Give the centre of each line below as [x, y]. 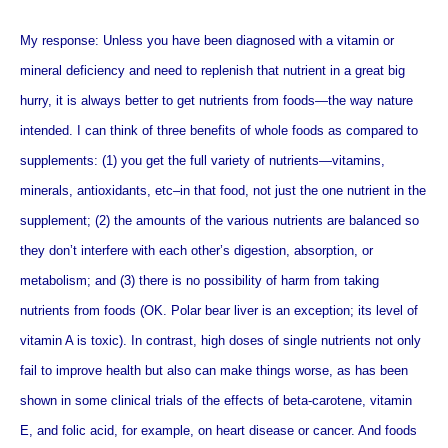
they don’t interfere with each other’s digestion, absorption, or [196, 250]
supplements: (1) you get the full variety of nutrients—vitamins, [202, 160]
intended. [46, 130]
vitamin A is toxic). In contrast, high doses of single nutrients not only [220, 340]
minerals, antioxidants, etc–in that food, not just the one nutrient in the [223, 190]
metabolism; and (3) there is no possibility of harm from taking [199, 280]
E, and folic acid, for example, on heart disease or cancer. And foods [218, 430]
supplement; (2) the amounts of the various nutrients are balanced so [219, 220]
